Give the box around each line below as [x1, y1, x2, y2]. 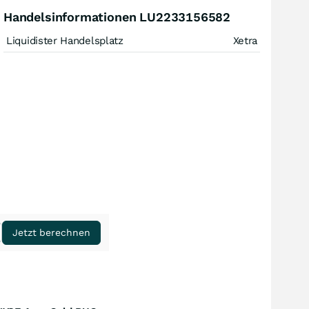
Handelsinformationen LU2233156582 [3, 10, 231, 24]
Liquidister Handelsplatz [6, 34, 123, 47]
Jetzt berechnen [12, 226, 90, 238]
